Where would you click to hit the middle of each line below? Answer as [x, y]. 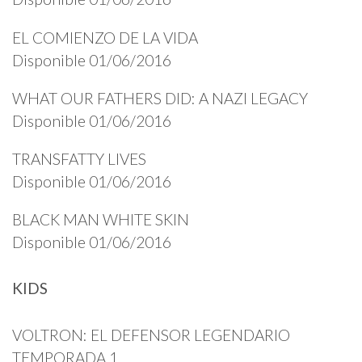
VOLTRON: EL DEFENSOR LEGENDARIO [151, 335]
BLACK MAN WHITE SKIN [101, 220]
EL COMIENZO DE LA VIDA [105, 37]
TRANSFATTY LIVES [79, 158]
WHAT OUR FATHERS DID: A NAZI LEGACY [160, 98]
